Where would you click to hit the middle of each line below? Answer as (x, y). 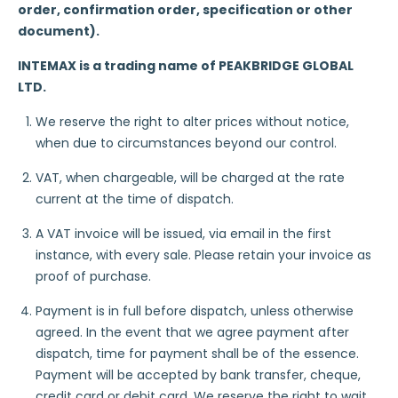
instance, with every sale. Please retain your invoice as (203, 255)
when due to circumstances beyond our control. (186, 143)
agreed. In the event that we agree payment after (192, 332)
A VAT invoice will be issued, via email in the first (183, 234)
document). (59, 31)
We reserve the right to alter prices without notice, (192, 122)
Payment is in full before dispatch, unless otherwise (195, 311)
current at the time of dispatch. (135, 199)
